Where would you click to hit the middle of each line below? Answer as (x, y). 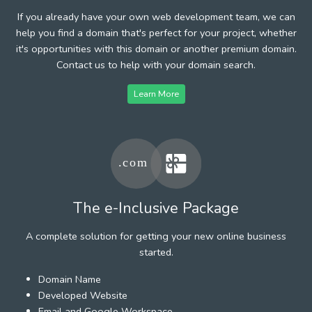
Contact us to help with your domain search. (156, 64)
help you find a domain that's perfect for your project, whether (156, 32)
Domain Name (70, 279)
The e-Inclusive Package (156, 208)
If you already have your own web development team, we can (156, 16)
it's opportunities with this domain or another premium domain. (156, 48)
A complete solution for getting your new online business (156, 236)
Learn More (156, 93)
